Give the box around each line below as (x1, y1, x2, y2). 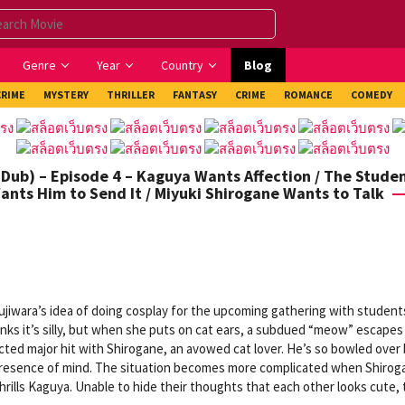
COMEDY (351, 88, 392, 101)
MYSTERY (43, 88, 89, 101)
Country (161, 57, 203, 73)
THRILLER (107, 88, 155, 101)
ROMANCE (284, 88, 333, 101)
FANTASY (173, 88, 217, 101)
